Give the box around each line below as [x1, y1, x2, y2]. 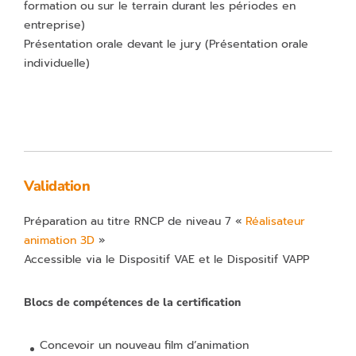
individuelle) [24, 55, 90, 72]
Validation [24, 176, 90, 195]
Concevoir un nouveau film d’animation [40, 337, 249, 354]
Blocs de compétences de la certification [24, 295, 241, 310]
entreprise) [24, 17, 85, 33]
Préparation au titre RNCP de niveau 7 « [24, 213, 246, 230]
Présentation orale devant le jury [24, 36, 205, 52]
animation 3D [24, 232, 95, 249]
